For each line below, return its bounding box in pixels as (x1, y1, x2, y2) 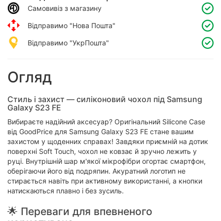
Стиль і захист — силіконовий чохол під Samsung (7, 94, 202, 105)
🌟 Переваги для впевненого (7, 205, 152, 218)
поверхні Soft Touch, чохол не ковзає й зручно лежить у (7, 147, 197, 156)
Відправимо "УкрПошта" (20, 38, 109, 47)
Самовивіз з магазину (20, 3, 102, 12)
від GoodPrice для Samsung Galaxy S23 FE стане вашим (7, 127, 194, 136)
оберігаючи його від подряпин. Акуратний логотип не (7, 167, 185, 176)
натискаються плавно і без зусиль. (7, 186, 124, 195)
